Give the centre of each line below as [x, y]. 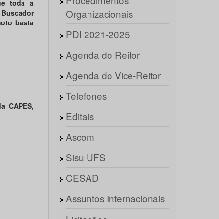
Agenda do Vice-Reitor [113, 75]
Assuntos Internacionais [115, 198]
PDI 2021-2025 [98, 34]
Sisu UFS [86, 157]
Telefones [86, 96]
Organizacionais [99, 13]
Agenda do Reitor [103, 55]
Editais [80, 116]
